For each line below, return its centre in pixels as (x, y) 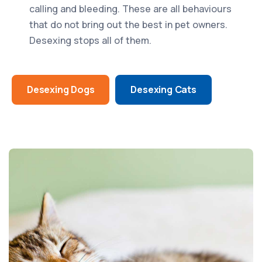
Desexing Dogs (61, 89)
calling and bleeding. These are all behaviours (130, 9)
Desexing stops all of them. (90, 40)
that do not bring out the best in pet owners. (128, 25)
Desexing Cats (163, 89)
